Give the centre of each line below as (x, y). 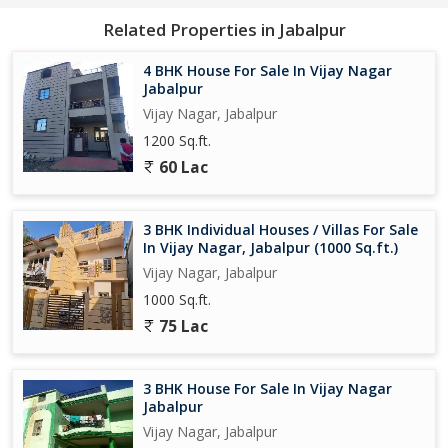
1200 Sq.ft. (177, 140)
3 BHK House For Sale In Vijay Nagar (267, 388)
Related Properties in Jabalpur (224, 29)
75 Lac (181, 326)
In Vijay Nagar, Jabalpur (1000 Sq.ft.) (270, 247)
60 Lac (181, 167)
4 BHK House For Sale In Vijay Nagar (267, 70)
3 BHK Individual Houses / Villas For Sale (280, 229)
